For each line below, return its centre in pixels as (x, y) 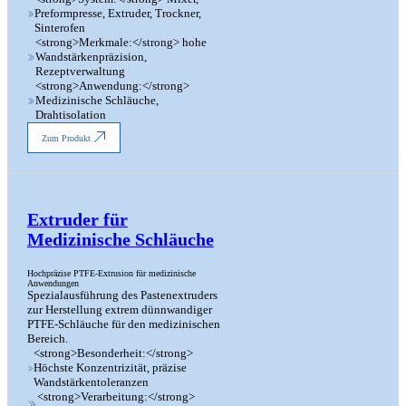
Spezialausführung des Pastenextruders (122, 295)
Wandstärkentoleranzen (92, 382)
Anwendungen (53, 284)
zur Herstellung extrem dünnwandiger (119, 310)
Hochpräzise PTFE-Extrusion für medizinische (111, 274)
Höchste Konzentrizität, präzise (111, 368)
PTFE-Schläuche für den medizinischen (123, 324)
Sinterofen (60, 28)
